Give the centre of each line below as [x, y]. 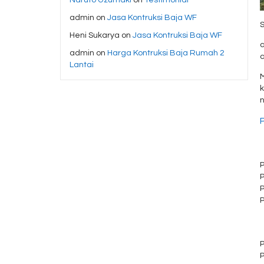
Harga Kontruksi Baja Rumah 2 [166, 53]
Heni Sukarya [95, 35]
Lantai [82, 65]
